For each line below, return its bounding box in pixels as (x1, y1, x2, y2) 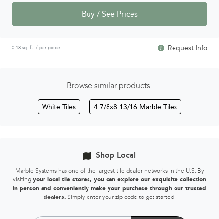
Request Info (166, 44, 207, 52)
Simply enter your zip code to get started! (66, 194, 176, 200)
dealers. (43, 194, 66, 200)
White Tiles (42, 103, 76, 111)
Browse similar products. (67, 81, 152, 90)
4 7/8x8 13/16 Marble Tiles (94, 103, 177, 111)
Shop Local (93, 151, 136, 160)
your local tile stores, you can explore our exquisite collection (33, 176, 206, 183)
